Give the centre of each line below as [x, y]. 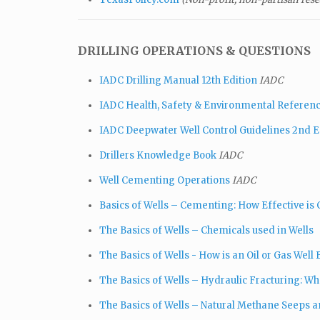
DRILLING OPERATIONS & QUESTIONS [194, 50]
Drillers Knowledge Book [158, 155]
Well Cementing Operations [165, 180]
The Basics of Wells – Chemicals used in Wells [206, 230]
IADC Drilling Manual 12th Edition [178, 80]
